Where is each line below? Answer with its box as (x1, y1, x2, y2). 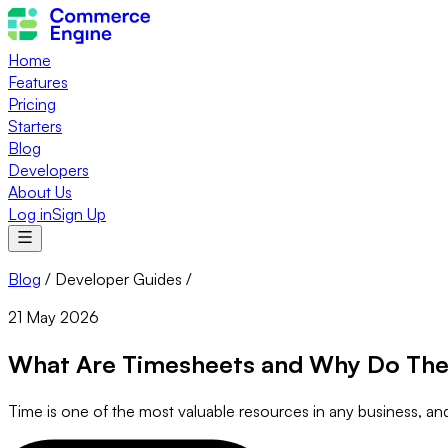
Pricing (8, 94, 56, 114)
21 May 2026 (8, 307, 99, 327)
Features (8, 72, 68, 92)
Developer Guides (55, 269, 182, 289)
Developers (8, 160, 89, 180)
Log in (8, 204, 52, 224)
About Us (8, 182, 72, 202)
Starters (8, 116, 62, 136)
